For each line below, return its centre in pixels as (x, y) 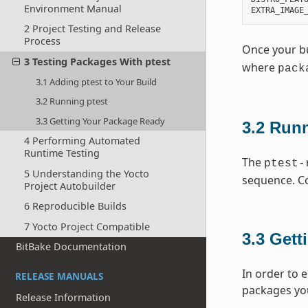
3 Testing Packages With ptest (97, 61)
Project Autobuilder (69, 186)
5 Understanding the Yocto (86, 173)
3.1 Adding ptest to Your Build (97, 81)
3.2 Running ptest (72, 101)
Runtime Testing (62, 153)
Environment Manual (73, 8)
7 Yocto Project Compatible (87, 226)
